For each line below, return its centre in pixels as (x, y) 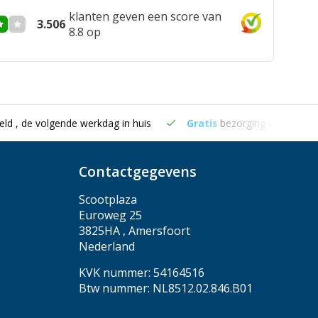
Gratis (202, 123)
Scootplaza (108, 199)
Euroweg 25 (110, 215)
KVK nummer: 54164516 (142, 273)
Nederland (107, 246)
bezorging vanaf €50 (267, 123)
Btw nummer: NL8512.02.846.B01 (166, 288)
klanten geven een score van (145, 16)
